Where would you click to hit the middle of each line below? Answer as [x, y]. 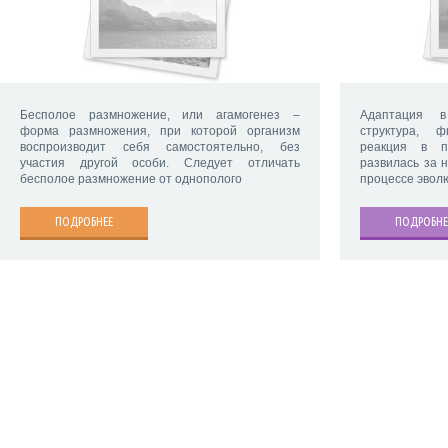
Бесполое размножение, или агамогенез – [160, 115]
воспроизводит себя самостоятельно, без [160, 147]
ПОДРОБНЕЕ [84, 222]
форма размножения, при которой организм [160, 131]
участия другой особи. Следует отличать [160, 163]
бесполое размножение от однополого [131, 179]
